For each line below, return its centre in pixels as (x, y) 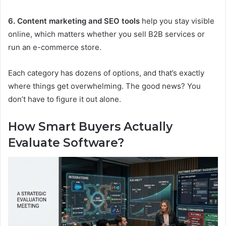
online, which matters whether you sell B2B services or (106, 34)
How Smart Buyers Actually (90, 127)
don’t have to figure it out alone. (65, 99)
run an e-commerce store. (55, 47)
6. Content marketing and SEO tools (74, 21)
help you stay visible (177, 21)
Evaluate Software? (66, 143)
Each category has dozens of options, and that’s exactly (106, 73)
